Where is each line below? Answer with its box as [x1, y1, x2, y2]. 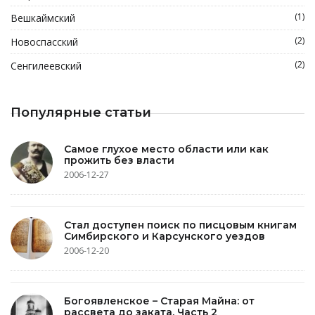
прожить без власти [64, 153, 174, 167]
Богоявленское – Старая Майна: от [64, 294, 255, 307]
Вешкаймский [11, 11, 75, 25]
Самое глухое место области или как [64, 142, 269, 155]
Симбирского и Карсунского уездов [64, 229, 265, 243]
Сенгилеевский [11, 59, 82, 72]
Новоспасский [11, 35, 78, 49]
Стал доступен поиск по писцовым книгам [64, 218, 297, 231]
